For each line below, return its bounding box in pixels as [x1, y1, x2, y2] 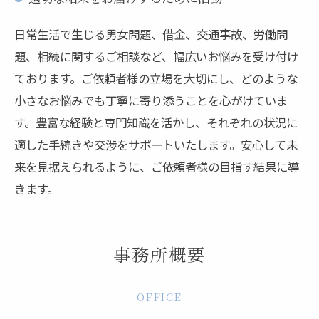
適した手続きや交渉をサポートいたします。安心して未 [14, 135, 298, 153]
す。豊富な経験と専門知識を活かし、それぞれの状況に [14, 113, 298, 131]
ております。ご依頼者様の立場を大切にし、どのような [14, 69, 298, 87]
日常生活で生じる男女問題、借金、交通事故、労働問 [14, 25, 288, 43]
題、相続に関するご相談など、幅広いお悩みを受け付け [14, 47, 298, 65]
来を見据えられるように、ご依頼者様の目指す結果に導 [14, 157, 299, 175]
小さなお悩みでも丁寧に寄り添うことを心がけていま [14, 91, 288, 109]
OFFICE [136, 288, 183, 304]
